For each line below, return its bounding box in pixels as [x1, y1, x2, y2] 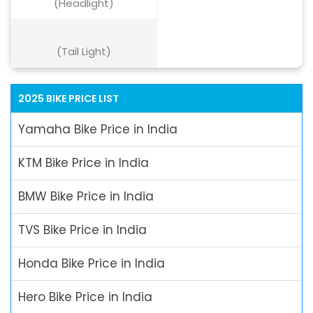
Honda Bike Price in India [18, 255, 165, 272]
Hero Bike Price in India [18, 289, 152, 305]
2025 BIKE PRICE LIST [18, 92, 119, 105]
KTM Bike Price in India [18, 154, 149, 171]
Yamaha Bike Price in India [18, 121, 177, 138]
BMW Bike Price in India [18, 188, 154, 205]
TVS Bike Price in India [18, 221, 147, 238]
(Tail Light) [57, 44, 111, 59]
